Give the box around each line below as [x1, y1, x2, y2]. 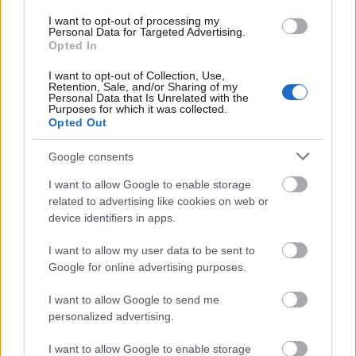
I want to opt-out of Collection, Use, [48, 69, 225, 82]
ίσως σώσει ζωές [11, 184, 106, 203]
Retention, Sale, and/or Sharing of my [48, 80, 238, 93]
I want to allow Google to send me [48, 293, 219, 306]
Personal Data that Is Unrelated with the [48, 91, 249, 104]
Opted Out [48, 116, 107, 129]
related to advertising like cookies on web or [48, 195, 269, 207]
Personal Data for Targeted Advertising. [48, 25, 246, 38]
